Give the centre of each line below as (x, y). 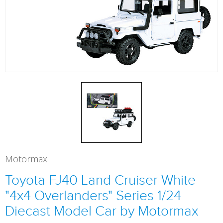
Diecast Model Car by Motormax (102, 211)
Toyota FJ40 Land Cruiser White (100, 180)
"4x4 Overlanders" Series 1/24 (93, 195)
